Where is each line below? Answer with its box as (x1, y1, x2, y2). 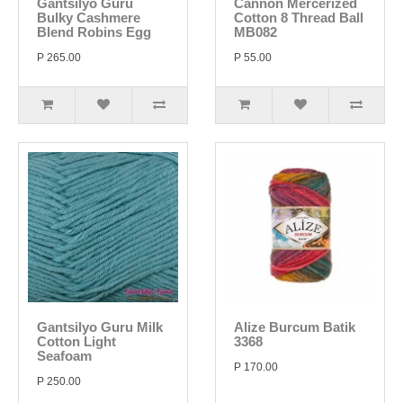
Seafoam (37, 348, 92, 363)
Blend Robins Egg (37, 24, 151, 40)
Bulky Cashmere (37, 10, 140, 25)
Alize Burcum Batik (234, 319, 355, 335)
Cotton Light (37, 334, 116, 349)
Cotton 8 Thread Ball (234, 10, 363, 25)
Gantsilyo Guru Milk (37, 319, 163, 335)
